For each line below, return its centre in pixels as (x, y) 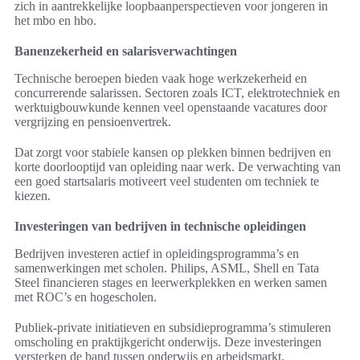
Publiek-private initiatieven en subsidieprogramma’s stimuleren (173, 328)
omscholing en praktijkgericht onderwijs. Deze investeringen (168, 342)
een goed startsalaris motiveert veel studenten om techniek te (167, 182)
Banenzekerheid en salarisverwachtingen (126, 51)
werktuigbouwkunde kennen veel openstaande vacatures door (171, 108)
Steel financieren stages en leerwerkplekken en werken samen (171, 283)
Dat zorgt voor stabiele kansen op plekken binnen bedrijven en (173, 153)
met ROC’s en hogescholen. (86, 297)
